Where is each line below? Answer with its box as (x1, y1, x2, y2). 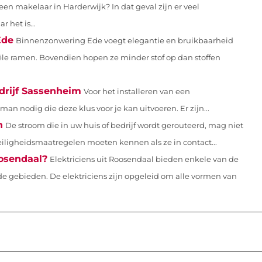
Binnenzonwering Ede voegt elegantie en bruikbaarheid (16, 36, 233, 45)
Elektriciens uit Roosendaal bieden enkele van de (50, 154, 239, 164)
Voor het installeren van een (84, 87, 190, 96)
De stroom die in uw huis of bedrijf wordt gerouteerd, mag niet (5, 120, 243, 130)
